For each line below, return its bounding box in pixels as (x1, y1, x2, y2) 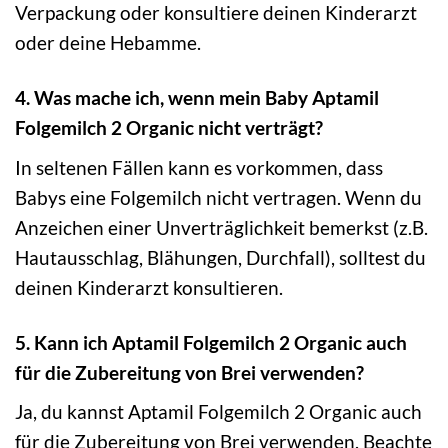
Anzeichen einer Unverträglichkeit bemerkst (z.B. (15, 215, 428, 239)
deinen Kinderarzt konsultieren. (15, 275, 283, 299)
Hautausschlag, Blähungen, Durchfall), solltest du (15, 245, 426, 269)
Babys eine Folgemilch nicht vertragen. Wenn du (15, 185, 422, 209)
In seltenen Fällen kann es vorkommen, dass (15, 155, 383, 179)
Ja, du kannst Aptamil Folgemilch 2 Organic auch (15, 400, 422, 424)
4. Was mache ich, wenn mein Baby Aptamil (15, 86, 379, 110)
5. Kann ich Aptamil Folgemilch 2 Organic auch (15, 330, 407, 354)
